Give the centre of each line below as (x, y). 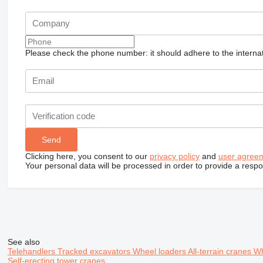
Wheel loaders (160, 251)
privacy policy (174, 156)
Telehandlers (32, 251)
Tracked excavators (95, 251)
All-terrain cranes (220, 251)
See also (23, 242)
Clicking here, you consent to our (87, 156)
